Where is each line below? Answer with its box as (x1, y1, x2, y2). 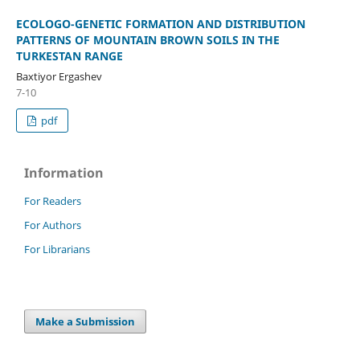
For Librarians (24, 241, 90, 256)
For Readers (24, 193, 81, 208)
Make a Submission (35, 313, 136, 329)
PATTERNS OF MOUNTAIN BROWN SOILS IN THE (15, 31, 280, 47)
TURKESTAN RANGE (15, 47, 123, 63)
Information (24, 163, 104, 182)
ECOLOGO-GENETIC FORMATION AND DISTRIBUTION (15, 15, 305, 31)
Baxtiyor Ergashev (15, 68, 102, 84)
